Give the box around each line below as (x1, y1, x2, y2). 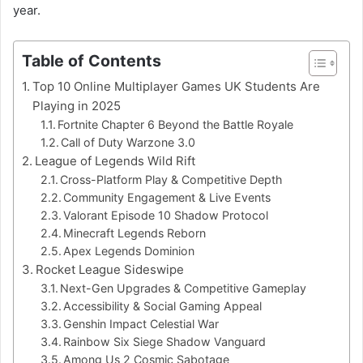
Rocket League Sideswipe (36, 261, 184, 277)
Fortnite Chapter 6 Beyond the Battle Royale (58, 117, 294, 131)
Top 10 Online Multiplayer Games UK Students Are (32, 78, 320, 94)
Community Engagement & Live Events (63, 190, 271, 204)
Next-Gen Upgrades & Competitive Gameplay (60, 280, 307, 295)
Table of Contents (22, 50, 161, 70)
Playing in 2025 (32, 97, 121, 113)
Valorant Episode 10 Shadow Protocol (63, 207, 269, 222)
